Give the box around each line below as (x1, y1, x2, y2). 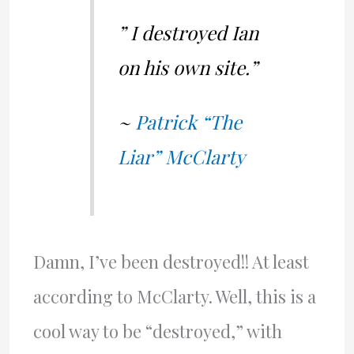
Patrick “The (134, 108, 242, 134)
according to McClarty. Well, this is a (32, 284, 316, 309)
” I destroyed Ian (117, 20, 258, 46)
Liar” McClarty (117, 143, 245, 169)
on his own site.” (117, 55, 258, 81)
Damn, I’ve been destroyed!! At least (32, 250, 309, 274)
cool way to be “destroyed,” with (32, 319, 282, 344)
